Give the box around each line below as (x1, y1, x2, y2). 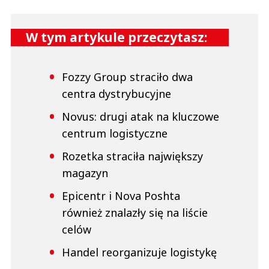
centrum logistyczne (62, 126, 168, 141)
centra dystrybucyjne (62, 86, 171, 101)
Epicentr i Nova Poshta (62, 189, 180, 204)
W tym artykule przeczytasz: (26, 29, 207, 46)
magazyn (62, 166, 108, 181)
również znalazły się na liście (62, 205, 208, 220)
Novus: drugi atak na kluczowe (62, 109, 219, 124)
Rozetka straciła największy (62, 149, 203, 164)
